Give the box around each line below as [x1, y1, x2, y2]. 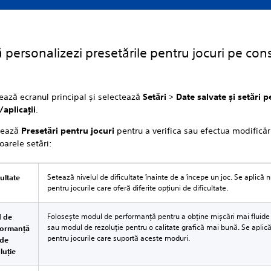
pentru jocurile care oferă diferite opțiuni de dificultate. [47, 183, 229, 193]
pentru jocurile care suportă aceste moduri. [47, 233, 191, 243]
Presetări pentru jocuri [21, 125, 117, 136]
